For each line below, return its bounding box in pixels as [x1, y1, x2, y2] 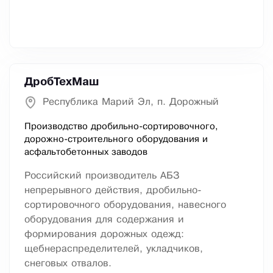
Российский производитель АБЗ [24, 171, 180, 181]
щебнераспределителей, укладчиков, [24, 244, 203, 254]
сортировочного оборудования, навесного [24, 200, 226, 210]
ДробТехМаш [24, 77, 99, 88]
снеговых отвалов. [24, 259, 112, 269]
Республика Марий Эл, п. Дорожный [43, 97, 219, 107]
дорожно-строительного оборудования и [24, 135, 208, 144]
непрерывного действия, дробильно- [24, 186, 202, 196]
